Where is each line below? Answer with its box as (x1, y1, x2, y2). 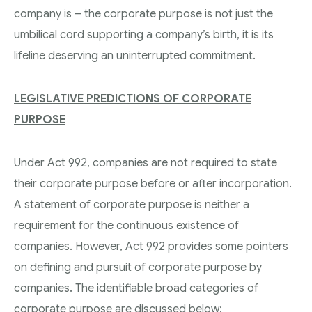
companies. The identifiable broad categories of (14, 281, 258, 295)
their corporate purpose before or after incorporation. (14, 176, 292, 191)
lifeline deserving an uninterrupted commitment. (14, 48, 256, 63)
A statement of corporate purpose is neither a (14, 197, 249, 212)
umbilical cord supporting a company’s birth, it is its (14, 27, 274, 42)
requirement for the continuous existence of (14, 218, 239, 233)
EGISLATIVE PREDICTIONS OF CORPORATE (20, 91, 251, 106)
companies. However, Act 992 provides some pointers (14, 239, 288, 253)
